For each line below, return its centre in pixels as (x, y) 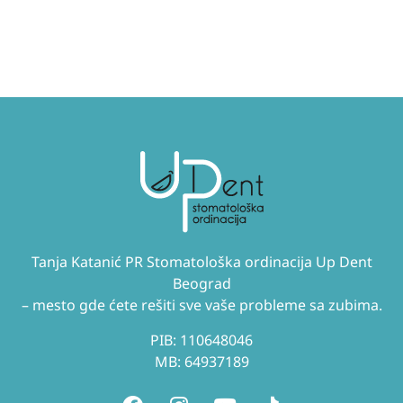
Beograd (201, 284)
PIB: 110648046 (201, 340)
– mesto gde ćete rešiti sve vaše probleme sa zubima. (201, 305)
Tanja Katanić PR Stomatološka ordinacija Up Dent (201, 262)
